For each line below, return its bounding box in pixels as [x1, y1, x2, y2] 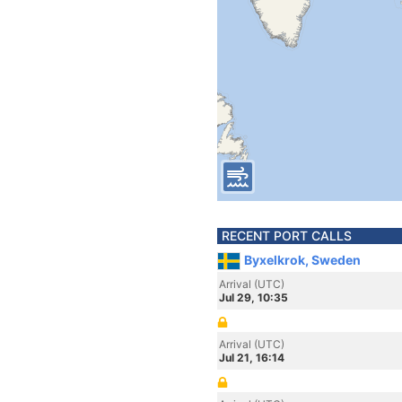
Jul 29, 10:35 [219, 291, 288, 304]
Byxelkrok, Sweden [244, 252, 361, 267]
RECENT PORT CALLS [222, 228, 352, 243]
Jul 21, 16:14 [219, 351, 284, 364]
